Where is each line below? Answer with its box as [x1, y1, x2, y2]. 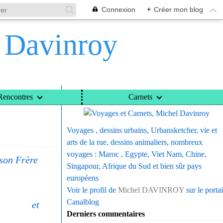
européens [67, 174, 99, 182]
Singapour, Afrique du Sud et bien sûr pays [67, 162, 202, 170]
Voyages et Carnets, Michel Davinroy [67, 92, 192, 100]
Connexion [102, 5, 135, 13]
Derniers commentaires [67, 210, 145, 218]
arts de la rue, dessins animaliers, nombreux [67, 138, 203, 146]
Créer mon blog [154, 5, 203, 13]
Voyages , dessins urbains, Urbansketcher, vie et [67, 126, 217, 134]
